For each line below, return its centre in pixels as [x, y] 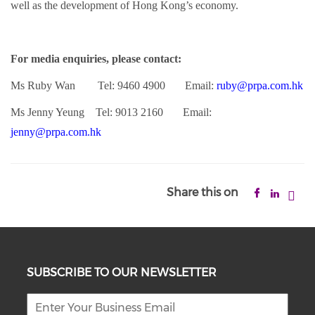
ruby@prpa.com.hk [260, 85]
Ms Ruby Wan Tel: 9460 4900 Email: [114, 85]
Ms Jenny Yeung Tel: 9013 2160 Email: [111, 112]
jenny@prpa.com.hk [56, 132]
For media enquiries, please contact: [96, 59]
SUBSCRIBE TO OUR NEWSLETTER [122, 272]
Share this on [202, 192]
